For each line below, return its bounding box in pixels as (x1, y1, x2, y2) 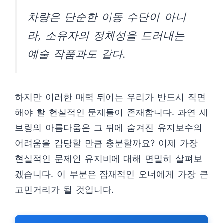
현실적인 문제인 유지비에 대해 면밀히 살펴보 (15, 153, 202, 164)
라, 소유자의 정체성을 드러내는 (27, 29, 185, 42)
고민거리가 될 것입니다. (15, 184, 114, 195)
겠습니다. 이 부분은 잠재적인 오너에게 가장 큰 (15, 169, 208, 180)
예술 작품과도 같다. (27, 47, 126, 60)
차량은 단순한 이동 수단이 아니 (27, 10, 186, 23)
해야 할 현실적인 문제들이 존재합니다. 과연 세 (15, 107, 208, 118)
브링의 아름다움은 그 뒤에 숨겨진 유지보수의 (15, 122, 202, 133)
